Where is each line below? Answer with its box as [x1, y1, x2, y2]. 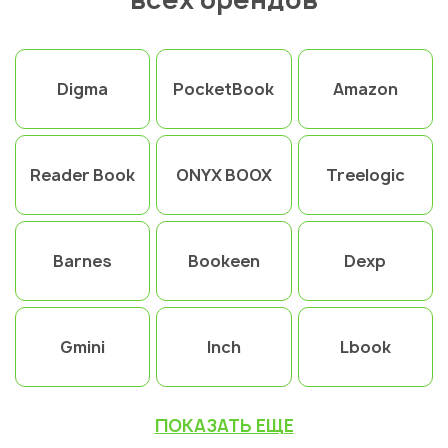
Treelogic [325, 164, 405, 187]
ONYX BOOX [175, 164, 272, 187]
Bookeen [187, 250, 260, 273]
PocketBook [173, 78, 275, 101]
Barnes [53, 250, 113, 273]
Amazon [332, 78, 398, 101]
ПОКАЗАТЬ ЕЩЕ [154, 414, 294, 438]
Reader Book [30, 164, 136, 187]
